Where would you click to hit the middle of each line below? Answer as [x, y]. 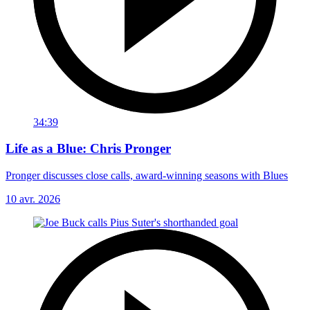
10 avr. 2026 [33, 199]
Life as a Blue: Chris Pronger [88, 149]
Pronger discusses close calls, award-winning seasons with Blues [147, 175]
